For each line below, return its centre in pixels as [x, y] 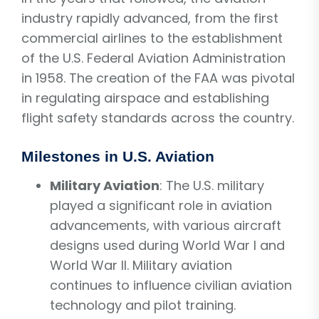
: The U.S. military [212, 185]
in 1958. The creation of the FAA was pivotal [158, 78]
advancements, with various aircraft [166, 225]
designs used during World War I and [167, 245]
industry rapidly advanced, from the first [150, 18]
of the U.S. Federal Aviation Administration [153, 58]
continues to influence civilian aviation [171, 285]
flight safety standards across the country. [158, 117]
